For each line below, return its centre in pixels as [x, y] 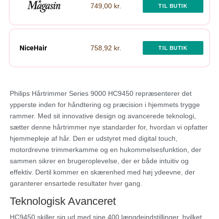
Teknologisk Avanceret [63, 201]
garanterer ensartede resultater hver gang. [76, 184]
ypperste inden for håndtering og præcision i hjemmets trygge [105, 105]
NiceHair [33, 48]
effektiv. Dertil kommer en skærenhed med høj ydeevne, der [102, 172]
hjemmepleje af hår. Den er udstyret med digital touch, [94, 139]
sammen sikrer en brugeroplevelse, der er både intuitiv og [99, 161]
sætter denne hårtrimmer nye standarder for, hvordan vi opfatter [109, 127]
